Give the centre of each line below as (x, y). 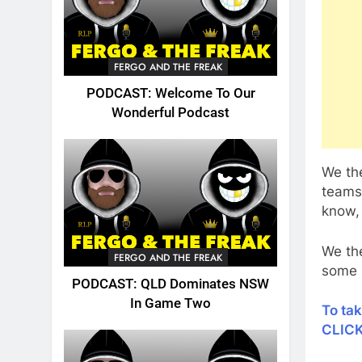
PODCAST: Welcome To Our (170, 93)
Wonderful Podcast (170, 112)
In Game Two (170, 303)
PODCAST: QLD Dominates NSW (170, 284)
